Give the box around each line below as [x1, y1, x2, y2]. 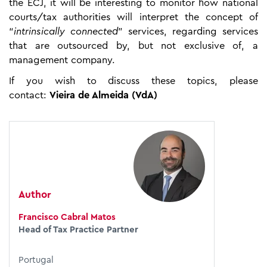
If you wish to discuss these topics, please [9, 76, 258, 86]
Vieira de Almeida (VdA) [49, 90, 157, 100]
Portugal [18, 255, 54, 265]
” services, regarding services [118, 26, 258, 36]
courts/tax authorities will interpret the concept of [9, 12, 258, 22]
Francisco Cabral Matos [18, 212, 116, 222]
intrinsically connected [14, 26, 118, 36]
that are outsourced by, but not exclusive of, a [9, 41, 258, 51]
